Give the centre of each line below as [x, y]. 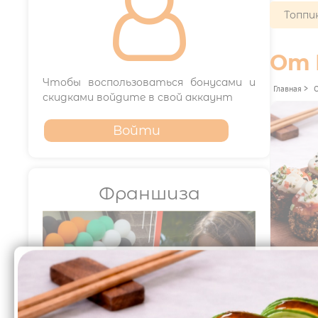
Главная [287, 88]
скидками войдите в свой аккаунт [138, 97]
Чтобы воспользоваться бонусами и [149, 82]
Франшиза [149, 193]
